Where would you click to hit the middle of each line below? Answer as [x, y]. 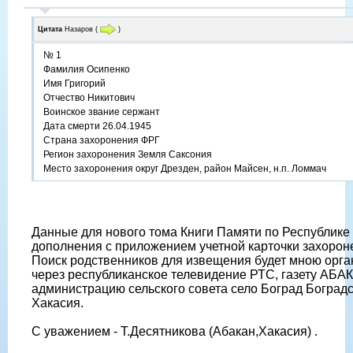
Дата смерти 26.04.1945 [97, 126]
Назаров [79, 29]
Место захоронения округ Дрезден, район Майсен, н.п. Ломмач [185, 169]
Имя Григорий [74, 84]
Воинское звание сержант [102, 112]
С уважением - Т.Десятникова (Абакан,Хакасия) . [175, 332]
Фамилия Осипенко [87, 70]
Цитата [50, 29]
